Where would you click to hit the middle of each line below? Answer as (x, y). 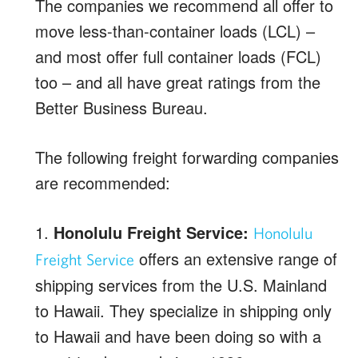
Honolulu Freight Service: (151, 232)
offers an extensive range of (236, 258)
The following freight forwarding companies (187, 157)
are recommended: (103, 182)
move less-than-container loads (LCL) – (175, 30)
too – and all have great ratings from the (178, 82)
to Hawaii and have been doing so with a (178, 336)
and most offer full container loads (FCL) (178, 56)
